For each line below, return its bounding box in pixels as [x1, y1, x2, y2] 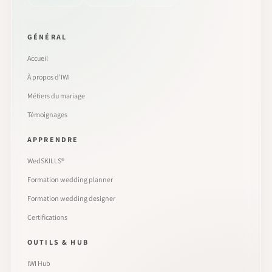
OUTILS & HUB [27, 237, 89, 246]
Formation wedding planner [27, 174, 113, 184]
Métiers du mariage [27, 90, 85, 100]
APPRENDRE [27, 134, 79, 144]
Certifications [27, 212, 67, 222]
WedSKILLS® [27, 155, 64, 165]
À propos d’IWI [27, 72, 70, 81]
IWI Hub [27, 258, 50, 268]
